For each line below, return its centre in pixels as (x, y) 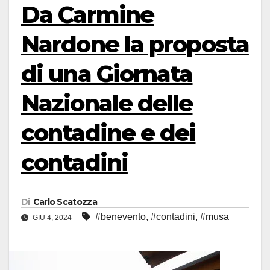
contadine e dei (108, 133)
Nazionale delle (107, 103)
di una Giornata (107, 74)
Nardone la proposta (135, 44)
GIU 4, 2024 (52, 218)
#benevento (121, 217)
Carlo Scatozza (65, 202)
